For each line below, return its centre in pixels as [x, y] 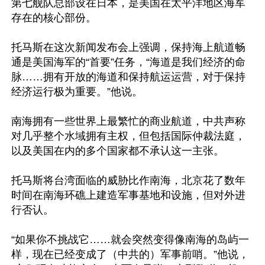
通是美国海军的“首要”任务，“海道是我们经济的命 [128, 62]
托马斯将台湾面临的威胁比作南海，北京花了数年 [128, 180]
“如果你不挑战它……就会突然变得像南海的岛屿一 [130, 240]
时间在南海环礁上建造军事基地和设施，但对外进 [128, 195]
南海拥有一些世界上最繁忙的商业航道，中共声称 [128, 121]
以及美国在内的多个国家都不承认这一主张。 [118, 151]
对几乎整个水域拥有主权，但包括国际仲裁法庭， [128, 136]
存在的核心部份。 [54, 18]
